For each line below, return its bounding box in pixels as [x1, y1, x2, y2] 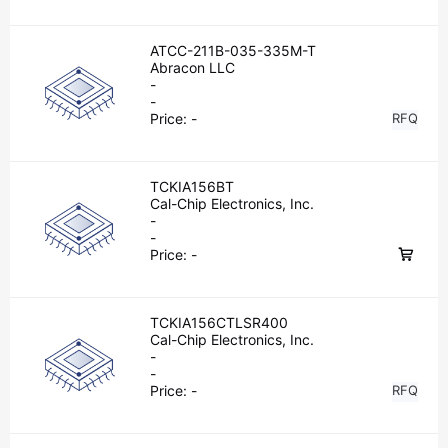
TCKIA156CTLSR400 [150, 314, 288, 331]
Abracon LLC [150, 59, 235, 76]
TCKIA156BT [150, 178, 234, 195]
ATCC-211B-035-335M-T [150, 42, 317, 59]
